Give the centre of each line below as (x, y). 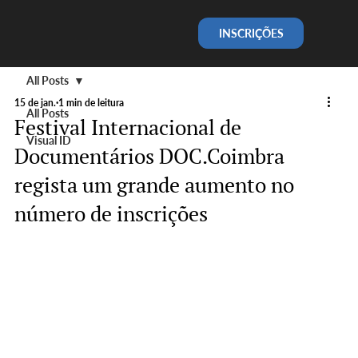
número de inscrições (111, 213)
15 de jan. (35, 102)
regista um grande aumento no (154, 184)
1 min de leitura (91, 102)
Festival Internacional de (127, 127)
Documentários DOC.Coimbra (149, 155)
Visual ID (48, 140)
